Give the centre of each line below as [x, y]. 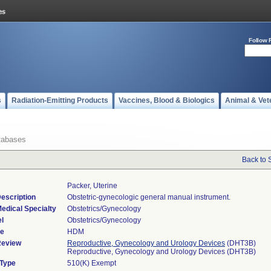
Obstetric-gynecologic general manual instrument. [149, 197]
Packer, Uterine [92, 186]
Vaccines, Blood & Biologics [167, 100]
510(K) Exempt [92, 263]
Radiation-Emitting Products [60, 100]
